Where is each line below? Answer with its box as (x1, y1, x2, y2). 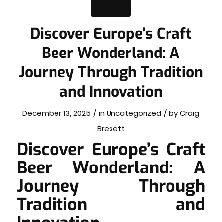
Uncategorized (107, 108, 162, 118)
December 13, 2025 (22, 108, 91, 118)
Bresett (97, 123, 125, 134)
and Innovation (59, 82, 163, 102)
